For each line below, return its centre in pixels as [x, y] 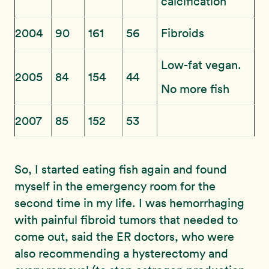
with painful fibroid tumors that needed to [126, 219]
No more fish [195, 89]
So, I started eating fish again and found [121, 169]
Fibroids [183, 33]
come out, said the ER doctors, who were [124, 236]
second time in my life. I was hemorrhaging [129, 203]
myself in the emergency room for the [115, 186]
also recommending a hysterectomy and [121, 253]
